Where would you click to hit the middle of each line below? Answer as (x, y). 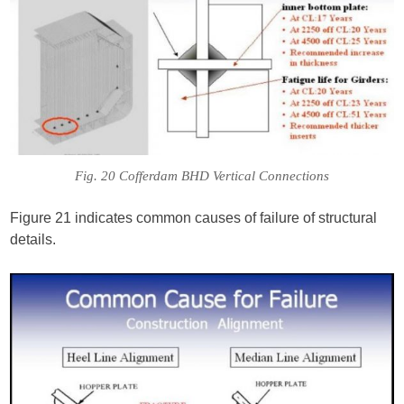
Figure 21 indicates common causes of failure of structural (194, 218)
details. (33, 240)
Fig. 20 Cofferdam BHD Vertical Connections (202, 176)
